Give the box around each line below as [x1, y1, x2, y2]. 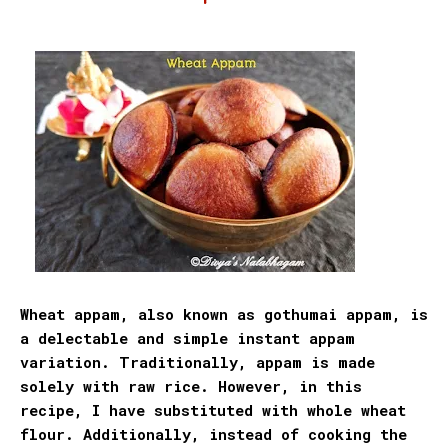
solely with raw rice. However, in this [20, 376, 362, 397]
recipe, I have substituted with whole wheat [20, 400, 406, 421]
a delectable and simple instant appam [20, 328, 355, 349]
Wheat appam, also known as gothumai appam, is [20, 304, 428, 325]
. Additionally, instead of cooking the [65, 424, 407, 445]
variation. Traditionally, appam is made [20, 352, 375, 373]
